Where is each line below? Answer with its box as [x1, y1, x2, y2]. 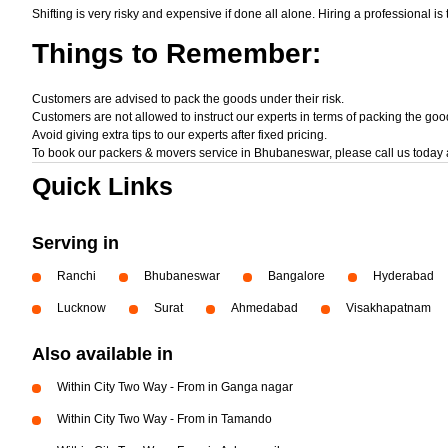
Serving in [32, 233, 119, 253]
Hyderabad [373, 269, 434, 283]
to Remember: [124, 38, 321, 69]
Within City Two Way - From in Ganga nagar [57, 380, 293, 394]
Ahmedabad [231, 301, 298, 315]
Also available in [32, 344, 173, 364]
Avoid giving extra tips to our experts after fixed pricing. [32, 128, 327, 142]
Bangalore [268, 269, 325, 283]
